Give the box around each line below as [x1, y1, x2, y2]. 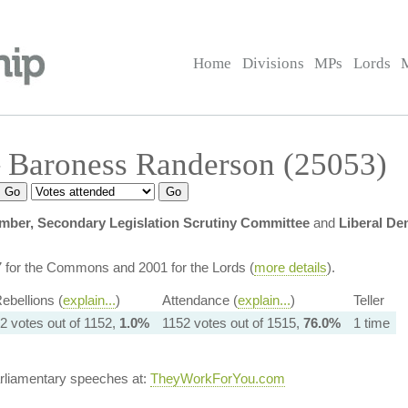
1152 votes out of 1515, [161, 315, 303, 331]
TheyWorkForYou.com [149, 371, 285, 386]
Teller [352, 292, 384, 308]
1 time [352, 315, 390, 331]
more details [253, 260, 327, 275]
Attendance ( [161, 292, 238, 308]
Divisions [241, 55, 304, 72]
